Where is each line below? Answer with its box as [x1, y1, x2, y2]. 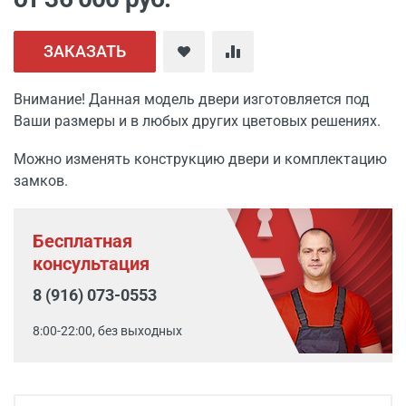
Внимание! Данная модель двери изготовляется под [14, 91, 370, 108]
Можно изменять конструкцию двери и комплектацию [14, 150, 387, 168]
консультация [33, 253, 150, 275]
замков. [14, 172, 68, 189]
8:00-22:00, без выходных [33, 324, 182, 338]
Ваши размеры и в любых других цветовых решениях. [14, 112, 381, 130]
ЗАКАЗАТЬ [43, 42, 126, 61]
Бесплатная [33, 230, 132, 252]
